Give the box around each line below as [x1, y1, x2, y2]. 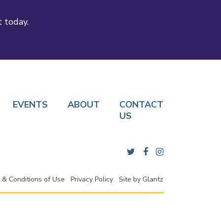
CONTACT [119, 99, 163, 111]
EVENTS [13, 99, 48, 111]
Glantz [143, 175, 163, 184]
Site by [119, 175, 143, 184]
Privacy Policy [71, 175, 113, 184]
